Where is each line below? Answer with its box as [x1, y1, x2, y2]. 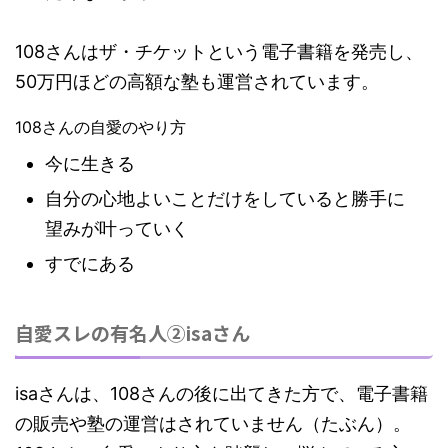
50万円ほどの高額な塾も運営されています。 [15, 71, 379, 93]
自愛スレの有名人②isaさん [15, 319, 250, 347]
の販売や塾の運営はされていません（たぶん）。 [15, 413, 411, 435]
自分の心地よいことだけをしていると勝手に [45, 188, 405, 210]
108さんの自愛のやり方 [15, 117, 186, 138]
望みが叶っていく [45, 218, 189, 240]
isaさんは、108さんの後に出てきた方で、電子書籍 [15, 383, 428, 405]
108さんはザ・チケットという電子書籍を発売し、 [15, 41, 423, 63]
